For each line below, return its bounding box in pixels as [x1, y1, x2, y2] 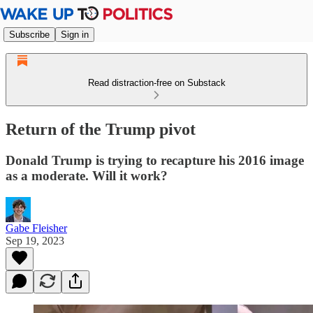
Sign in [61, 29, 89, 40]
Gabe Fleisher [6, 221, 67, 234]
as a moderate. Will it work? [6, 168, 168, 183]
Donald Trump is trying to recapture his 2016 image [6, 152, 304, 168]
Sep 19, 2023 [6, 234, 64, 247]
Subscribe [9, 29, 50, 40]
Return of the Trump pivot [6, 119, 196, 138]
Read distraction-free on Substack [87, 78, 226, 88]
